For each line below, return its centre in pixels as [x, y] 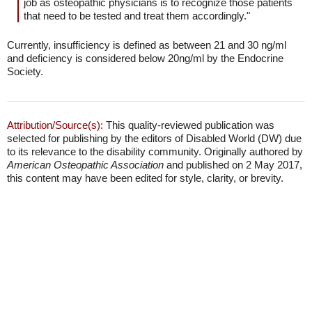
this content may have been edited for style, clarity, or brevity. [145, 178]
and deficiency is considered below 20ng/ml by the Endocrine [145, 58]
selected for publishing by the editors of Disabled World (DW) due [154, 138]
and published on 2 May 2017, [233, 165]
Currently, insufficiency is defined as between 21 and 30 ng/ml [147, 45]
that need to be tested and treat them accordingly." [137, 16]
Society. [25, 71]
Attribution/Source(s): [55, 125]
